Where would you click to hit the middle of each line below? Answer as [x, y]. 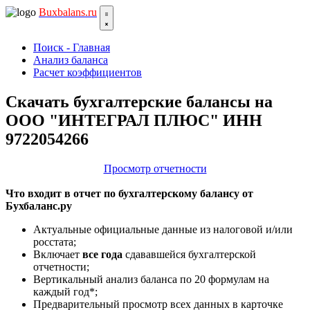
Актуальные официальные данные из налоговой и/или [163, 229]
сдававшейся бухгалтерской [189, 254]
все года [102, 254]
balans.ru [77, 12]
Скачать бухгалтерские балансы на [139, 101]
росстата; [55, 241]
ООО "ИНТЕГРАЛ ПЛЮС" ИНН [134, 120]
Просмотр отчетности [155, 168]
